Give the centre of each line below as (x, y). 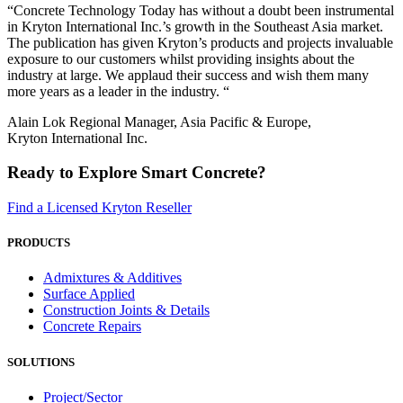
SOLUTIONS (41, 362)
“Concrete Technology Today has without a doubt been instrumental (201, 10)
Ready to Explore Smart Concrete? (137, 173)
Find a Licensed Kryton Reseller (99, 208)
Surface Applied (89, 294)
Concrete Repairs (92, 327)
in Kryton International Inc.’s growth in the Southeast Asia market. (195, 26)
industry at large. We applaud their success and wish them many (188, 75)
